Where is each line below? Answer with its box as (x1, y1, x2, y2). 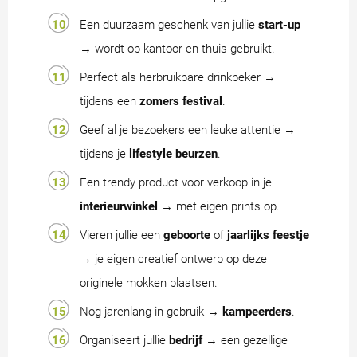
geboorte (163, 227, 210, 242)
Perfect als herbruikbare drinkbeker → (80, 69, 276, 84)
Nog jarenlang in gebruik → (80, 304, 222, 319)
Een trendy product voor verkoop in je (80, 175, 272, 190)
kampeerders (222, 304, 292, 319)
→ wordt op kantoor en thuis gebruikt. (80, 41, 275, 56)
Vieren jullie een (80, 227, 163, 242)
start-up (258, 17, 300, 32)
